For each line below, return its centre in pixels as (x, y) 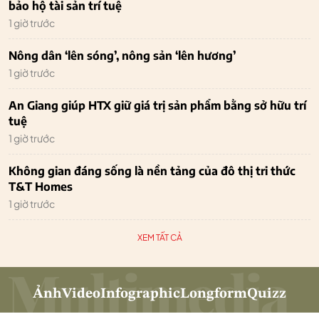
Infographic (140, 294)
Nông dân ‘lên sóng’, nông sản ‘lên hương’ (122, 55)
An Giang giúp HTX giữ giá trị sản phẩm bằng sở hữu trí (157, 105)
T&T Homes (41, 186)
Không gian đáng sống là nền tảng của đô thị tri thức (152, 171)
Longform (214, 294)
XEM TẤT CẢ (159, 237)
